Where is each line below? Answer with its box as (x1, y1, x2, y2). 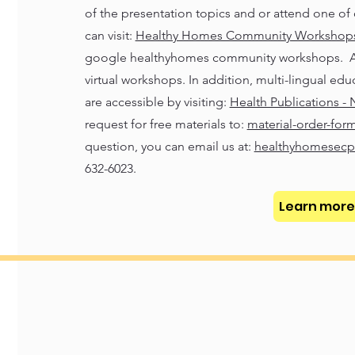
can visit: (84, 28, 136, 43)
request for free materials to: (84, 116, 247, 132)
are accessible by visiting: (84, 94, 230, 109)
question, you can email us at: (84, 139, 254, 154)
